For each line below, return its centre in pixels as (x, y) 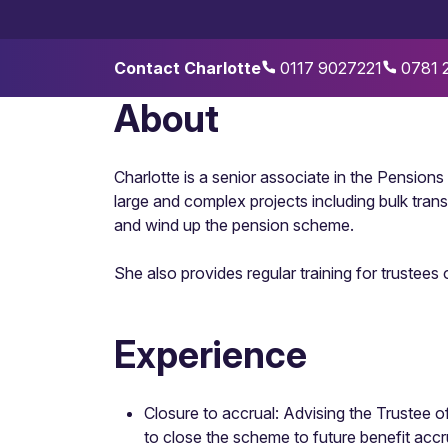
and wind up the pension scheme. (234, 225)
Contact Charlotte (187, 68)
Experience (210, 354)
